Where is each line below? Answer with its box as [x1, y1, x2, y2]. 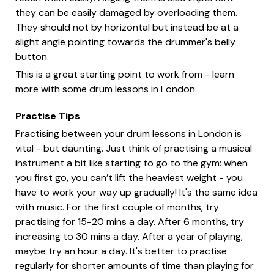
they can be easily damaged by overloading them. [15, 6, 237, 20]
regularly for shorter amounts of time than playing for [15, 259, 254, 273]
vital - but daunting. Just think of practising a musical [15, 142, 252, 155]
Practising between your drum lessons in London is [15, 127, 242, 141]
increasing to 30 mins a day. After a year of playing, [15, 230, 243, 243]
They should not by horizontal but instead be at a [15, 21, 239, 34]
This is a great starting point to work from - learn [15, 68, 234, 81]
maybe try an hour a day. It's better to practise [15, 245, 227, 258]
